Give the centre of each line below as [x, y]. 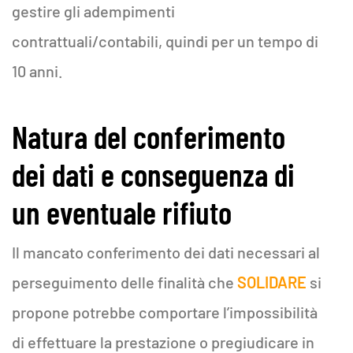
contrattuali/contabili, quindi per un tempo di [165, 41]
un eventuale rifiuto [122, 212]
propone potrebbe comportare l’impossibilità [165, 312]
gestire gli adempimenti [93, 11]
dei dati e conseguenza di [153, 174]
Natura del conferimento [149, 136]
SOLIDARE [272, 282]
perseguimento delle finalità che [124, 282]
